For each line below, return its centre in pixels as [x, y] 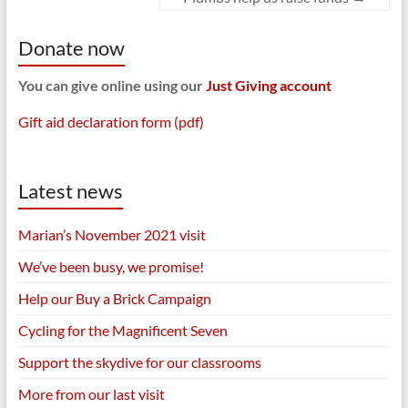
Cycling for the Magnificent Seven [122, 330]
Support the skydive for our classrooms [139, 362]
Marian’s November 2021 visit [112, 235]
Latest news [70, 191]
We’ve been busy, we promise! [111, 266]
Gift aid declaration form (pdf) [111, 122]
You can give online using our [112, 85]
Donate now [71, 48]
